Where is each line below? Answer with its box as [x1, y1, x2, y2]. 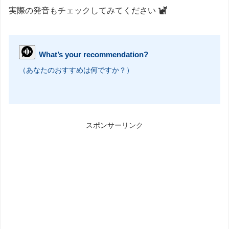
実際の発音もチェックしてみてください [9, 6, 158, 15]
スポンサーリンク [86, 122, 143, 130]
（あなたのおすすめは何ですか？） [19, 66, 133, 75]
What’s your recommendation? [39, 50, 148, 59]
